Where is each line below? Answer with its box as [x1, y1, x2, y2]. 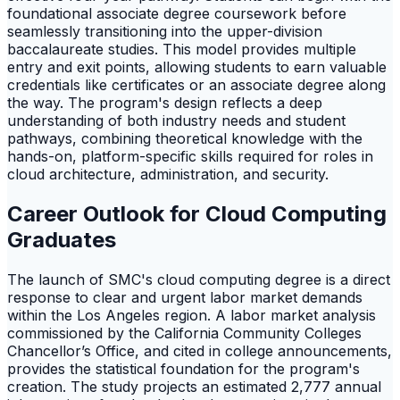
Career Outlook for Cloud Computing [7, 201, 387, 228]
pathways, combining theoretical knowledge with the [7, 129, 362, 148]
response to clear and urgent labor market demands [7, 288, 362, 307]
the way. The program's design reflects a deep [7, 94, 322, 112]
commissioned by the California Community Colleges [7, 324, 362, 343]
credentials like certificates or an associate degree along [7, 76, 386, 95]
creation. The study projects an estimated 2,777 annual [7, 378, 381, 396]
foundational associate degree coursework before [7, 4, 346, 23]
